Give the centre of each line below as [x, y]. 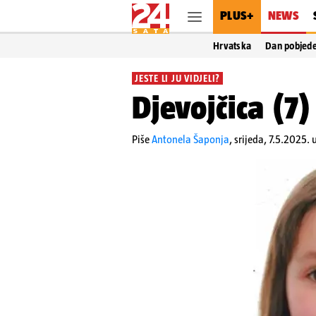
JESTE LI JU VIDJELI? [177, 78]
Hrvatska [232, 46]
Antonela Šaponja [190, 139]
